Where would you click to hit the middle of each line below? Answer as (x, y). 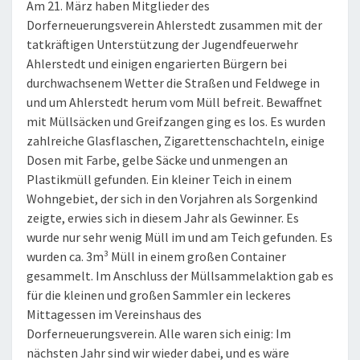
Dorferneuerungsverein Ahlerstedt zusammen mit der (174, 25)
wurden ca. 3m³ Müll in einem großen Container (156, 256)
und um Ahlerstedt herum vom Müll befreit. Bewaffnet (174, 102)
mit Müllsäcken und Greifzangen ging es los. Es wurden (176, 121)
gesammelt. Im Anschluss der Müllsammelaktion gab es (180, 276)
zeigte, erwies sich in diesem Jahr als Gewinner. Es (163, 218)
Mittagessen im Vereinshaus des (114, 314)
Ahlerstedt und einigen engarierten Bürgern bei (157, 63)
